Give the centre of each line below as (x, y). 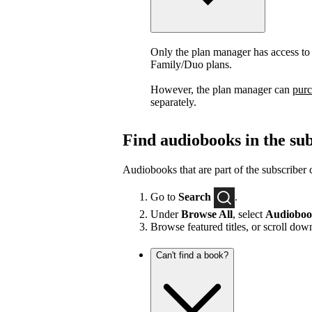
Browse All (207, 214)
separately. (173, 102)
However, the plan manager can (221, 90)
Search (195, 196)
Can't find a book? (192, 255)
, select (249, 214)
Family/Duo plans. (191, 65)
